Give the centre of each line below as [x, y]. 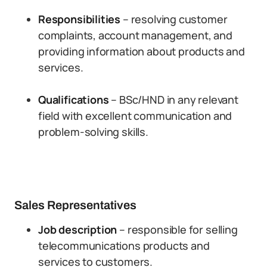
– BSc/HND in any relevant [173, 100]
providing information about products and [142, 51]
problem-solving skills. [93, 132]
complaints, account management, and [135, 35]
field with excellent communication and [135, 116]
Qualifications [74, 100]
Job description [78, 229]
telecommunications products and [124, 246]
